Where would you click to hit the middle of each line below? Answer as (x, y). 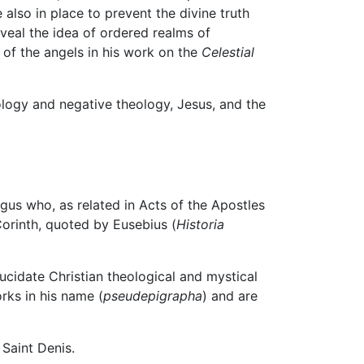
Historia (200, 225)
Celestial (228, 52)
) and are (230, 296)
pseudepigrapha (153, 296)
